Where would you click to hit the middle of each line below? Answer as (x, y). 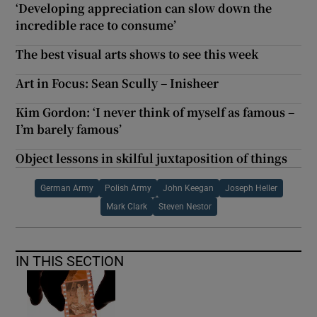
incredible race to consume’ (96, 25)
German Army (67, 189)
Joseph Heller (251, 189)
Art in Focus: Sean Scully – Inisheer (117, 83)
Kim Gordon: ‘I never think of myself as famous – (155, 113)
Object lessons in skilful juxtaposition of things (152, 158)
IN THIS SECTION (70, 261)
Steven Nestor (185, 207)
